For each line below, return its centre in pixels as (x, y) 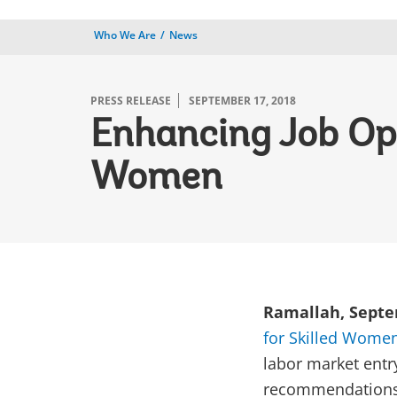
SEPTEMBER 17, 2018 (242, 101)
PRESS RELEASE (131, 101)
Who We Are (125, 35)
